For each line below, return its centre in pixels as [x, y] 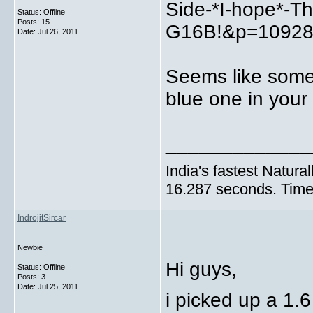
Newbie [30, 247]
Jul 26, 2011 [58, 31]
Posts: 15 [34, 22]
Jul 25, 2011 [58, 286]
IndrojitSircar [42, 218]
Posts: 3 [31, 277]
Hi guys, [201, 269]
